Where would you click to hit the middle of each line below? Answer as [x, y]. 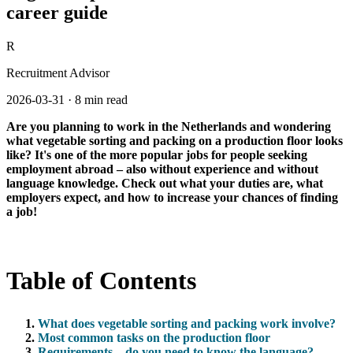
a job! [22, 211]
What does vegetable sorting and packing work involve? [187, 323]
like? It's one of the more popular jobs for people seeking [157, 154]
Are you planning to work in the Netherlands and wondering [169, 126]
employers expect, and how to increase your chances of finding [172, 197]
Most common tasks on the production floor [154, 337]
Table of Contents [101, 281]
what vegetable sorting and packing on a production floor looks [175, 140]
